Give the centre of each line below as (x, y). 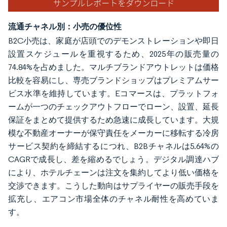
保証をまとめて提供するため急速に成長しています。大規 (113, 120)
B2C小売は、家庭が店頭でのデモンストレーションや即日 (113, 41)
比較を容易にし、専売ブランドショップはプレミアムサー (113, 80)
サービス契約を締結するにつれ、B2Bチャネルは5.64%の (113, 146)
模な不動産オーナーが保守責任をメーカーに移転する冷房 (113, 133)
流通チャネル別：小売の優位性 (65, 26)
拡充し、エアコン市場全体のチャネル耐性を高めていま (113, 199)
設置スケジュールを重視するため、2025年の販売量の (113, 54)
